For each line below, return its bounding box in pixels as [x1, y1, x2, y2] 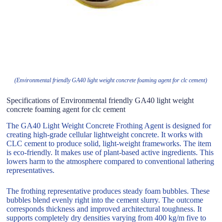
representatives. [6, 166, 55, 174]
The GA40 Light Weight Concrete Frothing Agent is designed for [6, 121, 212, 130]
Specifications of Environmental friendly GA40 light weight [6, 96, 194, 105]
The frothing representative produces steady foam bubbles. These [6, 186, 210, 195]
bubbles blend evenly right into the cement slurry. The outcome [6, 195, 204, 204]
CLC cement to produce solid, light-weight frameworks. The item [6, 139, 212, 148]
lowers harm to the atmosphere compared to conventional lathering [6, 157, 215, 166]
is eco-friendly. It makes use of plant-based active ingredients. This [6, 148, 214, 157]
